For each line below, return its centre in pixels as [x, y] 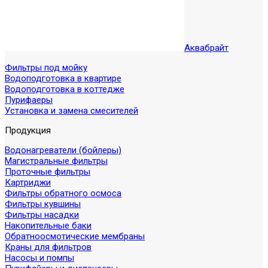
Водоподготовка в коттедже [65, 89]
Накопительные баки [48, 226]
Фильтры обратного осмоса [63, 193]
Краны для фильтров [48, 247]
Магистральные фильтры [56, 161]
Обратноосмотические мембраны [75, 236]
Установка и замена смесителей [71, 111]
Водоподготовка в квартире [63, 78]
